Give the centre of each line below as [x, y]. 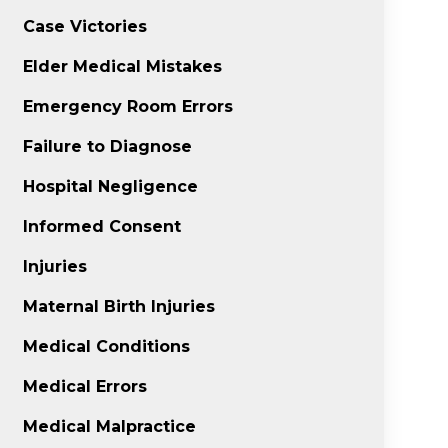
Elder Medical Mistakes [123, 66]
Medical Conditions [107, 346]
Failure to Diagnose [108, 146]
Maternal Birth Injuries [119, 306]
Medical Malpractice [110, 426]
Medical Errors [85, 386]
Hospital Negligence [111, 186]
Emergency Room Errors [128, 106]
